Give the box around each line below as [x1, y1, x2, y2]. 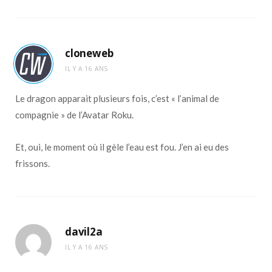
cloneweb [65, 46, 114, 60]
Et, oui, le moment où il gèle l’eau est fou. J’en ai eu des [15, 141, 229, 152]
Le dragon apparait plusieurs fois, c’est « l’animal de [15, 92, 219, 104]
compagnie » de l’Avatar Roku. [15, 109, 134, 120]
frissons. [15, 157, 50, 169]
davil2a [65, 224, 103, 239]
